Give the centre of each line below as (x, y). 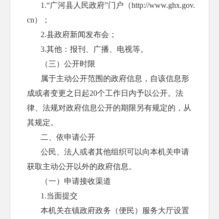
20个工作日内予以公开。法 (137, 93)
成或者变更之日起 (58, 93)
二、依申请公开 (68, 137)
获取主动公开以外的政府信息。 (82, 166)
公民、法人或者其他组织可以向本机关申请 (115, 152)
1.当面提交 (59, 196)
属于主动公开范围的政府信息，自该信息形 (115, 78)
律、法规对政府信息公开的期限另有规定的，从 (109, 108)
